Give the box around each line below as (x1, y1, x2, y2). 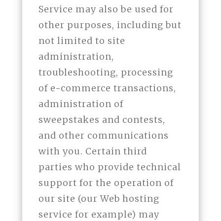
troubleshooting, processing (38, 67, 173, 78)
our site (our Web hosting (38, 193, 159, 205)
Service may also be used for (38, 3, 174, 15)
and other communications (38, 130, 169, 142)
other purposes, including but (38, 19, 182, 31)
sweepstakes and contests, (38, 114, 165, 126)
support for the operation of (38, 177, 174, 189)
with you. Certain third (38, 146, 147, 157)
